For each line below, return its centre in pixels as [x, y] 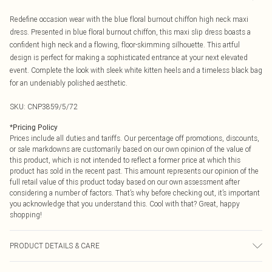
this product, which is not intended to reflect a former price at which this [125, 160]
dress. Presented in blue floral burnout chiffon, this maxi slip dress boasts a [130, 32]
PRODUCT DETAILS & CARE [55, 246]
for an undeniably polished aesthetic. [69, 83]
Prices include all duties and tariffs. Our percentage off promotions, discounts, [134, 138]
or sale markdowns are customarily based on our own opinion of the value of [131, 149]
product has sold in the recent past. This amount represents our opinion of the [134, 171]
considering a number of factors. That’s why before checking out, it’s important [135, 193]
